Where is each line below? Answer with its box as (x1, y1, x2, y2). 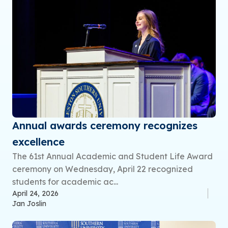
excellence (12, 135, 65, 148)
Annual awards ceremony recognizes (12, 119, 197, 132)
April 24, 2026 (12, 188, 59, 198)
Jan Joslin (12, 198, 46, 208)
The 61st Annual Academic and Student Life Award (12, 151, 213, 161)
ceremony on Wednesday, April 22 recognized (12, 163, 193, 174)
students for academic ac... (12, 176, 118, 187)
